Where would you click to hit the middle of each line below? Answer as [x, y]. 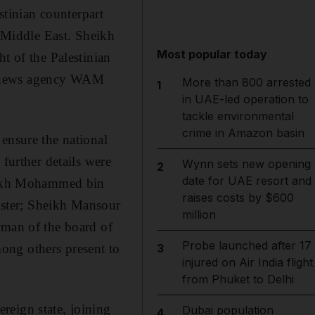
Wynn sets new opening [246, 164]
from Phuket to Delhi [238, 279]
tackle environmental [238, 116]
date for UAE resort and [246, 181]
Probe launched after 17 [246, 245]
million [199, 214]
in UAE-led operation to [245, 99]
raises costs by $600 [238, 198]
